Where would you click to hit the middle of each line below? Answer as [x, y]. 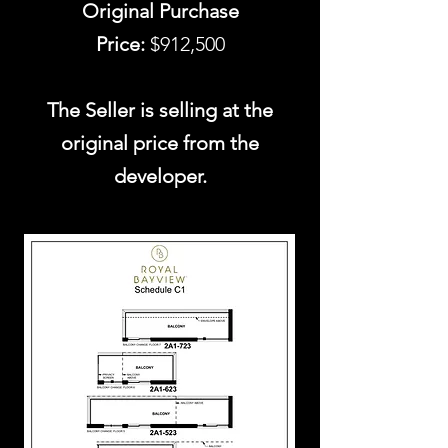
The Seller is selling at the [160, 110]
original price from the [160, 143]
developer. [160, 176]
